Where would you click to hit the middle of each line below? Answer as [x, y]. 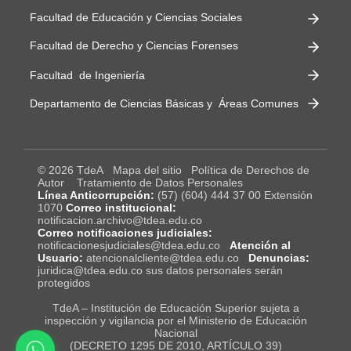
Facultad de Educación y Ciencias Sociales [136, 18]
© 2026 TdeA [75, 170]
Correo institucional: [121, 207]
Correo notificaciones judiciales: [125, 232]
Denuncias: [279, 257]
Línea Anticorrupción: [96, 195]
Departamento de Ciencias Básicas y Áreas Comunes [164, 104]
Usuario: [60, 257]
